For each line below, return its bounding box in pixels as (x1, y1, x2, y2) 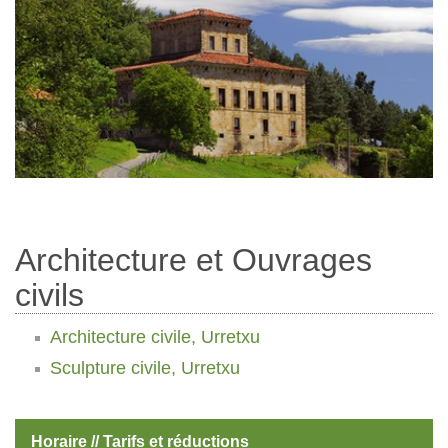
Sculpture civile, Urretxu (50, 358, 240, 379)
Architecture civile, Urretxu (50, 326, 260, 347)
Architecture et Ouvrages (15, 241, 372, 278)
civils (15, 276, 84, 313)
